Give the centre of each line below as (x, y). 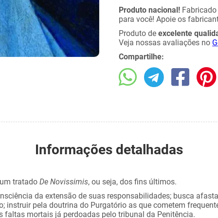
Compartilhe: (141, 57)
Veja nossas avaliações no (165, 43)
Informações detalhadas (109, 150)
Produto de (138, 33)
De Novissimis (64, 182)
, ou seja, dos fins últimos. (133, 182)
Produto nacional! (149, 10)
